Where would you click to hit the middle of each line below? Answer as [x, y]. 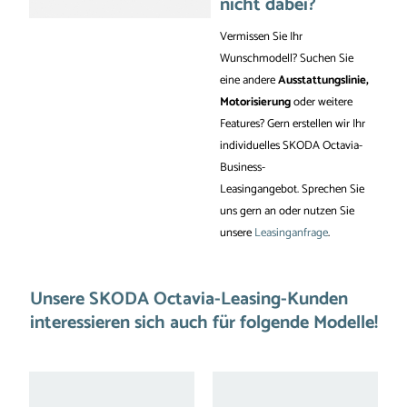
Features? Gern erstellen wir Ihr [293, 124]
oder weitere [322, 102]
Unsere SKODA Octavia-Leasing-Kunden [189, 299]
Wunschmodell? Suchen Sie [287, 59]
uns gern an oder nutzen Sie [287, 211]
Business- [243, 168]
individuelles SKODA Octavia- [291, 146]
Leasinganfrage [291, 233]
